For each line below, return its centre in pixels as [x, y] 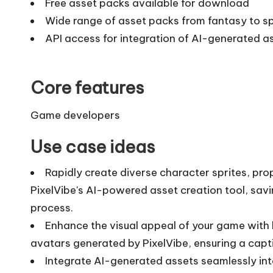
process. [52, 207]
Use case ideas [93, 146]
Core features [87, 87]
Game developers [75, 115]
